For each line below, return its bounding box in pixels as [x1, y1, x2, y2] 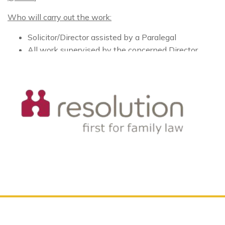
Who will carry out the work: [8, 12, 111, 22]
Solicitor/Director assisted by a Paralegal [28, 32, 176, 42]
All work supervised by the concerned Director [28, 44, 198, 55]
